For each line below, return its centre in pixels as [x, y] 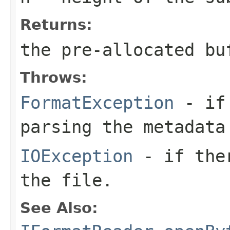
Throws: [54, 77]
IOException [76, 156]
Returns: [56, 24]
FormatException [97, 102]
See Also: [59, 208]
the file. [66, 180]
